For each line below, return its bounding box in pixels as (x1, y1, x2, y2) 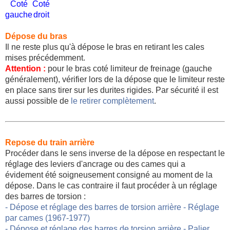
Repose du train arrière (5, 138, 94, 147)
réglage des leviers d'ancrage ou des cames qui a (5, 159, 185, 168)
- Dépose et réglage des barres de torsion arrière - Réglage (5, 202, 219, 212)
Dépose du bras (5, 31, 67, 41)
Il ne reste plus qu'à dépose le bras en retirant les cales (5, 42, 204, 51)
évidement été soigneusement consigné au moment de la (5, 170, 213, 179)
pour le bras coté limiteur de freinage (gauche (46, 64, 212, 73)
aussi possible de (5, 96, 71, 105)
